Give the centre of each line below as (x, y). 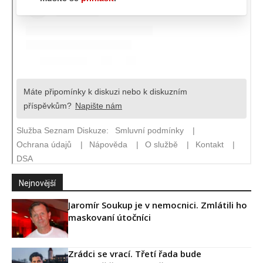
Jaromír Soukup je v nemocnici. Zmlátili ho (158, 205)
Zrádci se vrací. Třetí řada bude (135, 254)
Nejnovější (37, 183)
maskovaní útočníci (109, 218)
